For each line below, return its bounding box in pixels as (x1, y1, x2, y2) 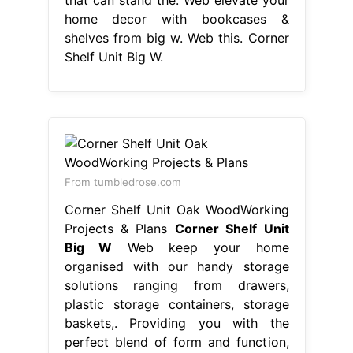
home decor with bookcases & (64, 10, 289, 27)
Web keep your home (112, 239, 289, 255)
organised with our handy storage (64, 258, 289, 274)
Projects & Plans (64, 220, 175, 236)
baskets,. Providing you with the (64, 314, 289, 331)
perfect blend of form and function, (64, 333, 289, 350)
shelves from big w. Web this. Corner (64, 29, 289, 46)
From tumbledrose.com (64, 175, 181, 188)
